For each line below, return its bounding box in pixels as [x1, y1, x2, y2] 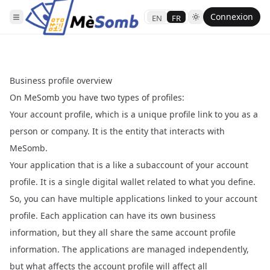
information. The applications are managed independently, [10, 243, 249, 255]
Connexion [210, 11, 253, 22]
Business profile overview [10, 75, 112, 86]
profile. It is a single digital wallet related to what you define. [10, 176, 256, 187]
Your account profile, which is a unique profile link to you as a [10, 108, 258, 120]
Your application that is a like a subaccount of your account [10, 159, 248, 171]
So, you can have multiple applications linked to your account [10, 193, 257, 204]
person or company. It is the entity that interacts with [10, 125, 225, 137]
